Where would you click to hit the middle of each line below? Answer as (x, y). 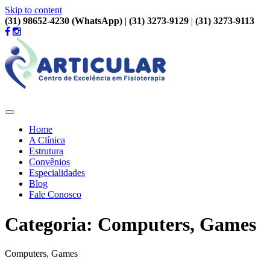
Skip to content (33, 10)
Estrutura (46, 151)
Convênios (49, 162)
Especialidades (57, 173)
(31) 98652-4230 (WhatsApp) (64, 21)
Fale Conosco (55, 195)
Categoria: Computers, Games (130, 224)
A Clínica (47, 140)
